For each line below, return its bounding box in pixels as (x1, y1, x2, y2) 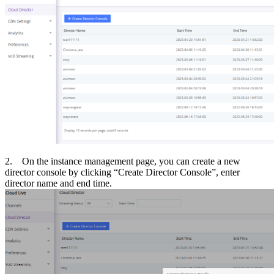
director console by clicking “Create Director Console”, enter (5, 167, 240, 178)
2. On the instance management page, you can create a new (5, 156, 240, 167)
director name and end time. (5, 178, 112, 189)
